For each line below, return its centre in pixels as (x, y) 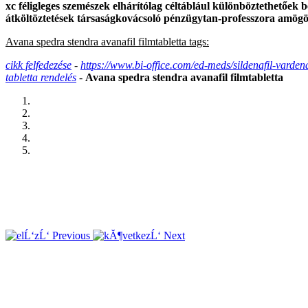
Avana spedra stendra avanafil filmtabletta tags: (107, 41)
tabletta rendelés (41, 77)
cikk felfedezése (38, 65)
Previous (71, 235)
